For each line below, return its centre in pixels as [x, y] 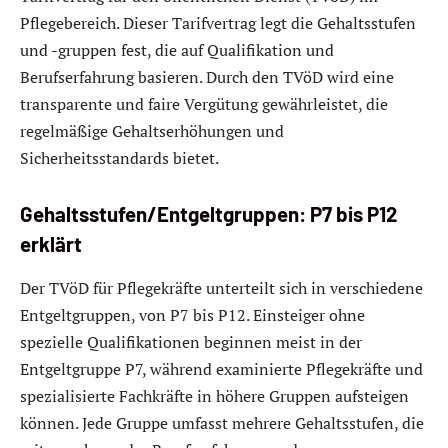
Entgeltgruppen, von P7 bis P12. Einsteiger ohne [192, 314]
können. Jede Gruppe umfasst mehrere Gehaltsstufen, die [222, 422]
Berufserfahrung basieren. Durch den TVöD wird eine [207, 76]
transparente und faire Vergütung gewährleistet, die [204, 103]
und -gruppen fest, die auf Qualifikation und [177, 49]
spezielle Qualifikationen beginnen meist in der [191, 341]
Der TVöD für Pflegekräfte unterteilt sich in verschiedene [221, 287]
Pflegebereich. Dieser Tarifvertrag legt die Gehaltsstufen [218, 22]
